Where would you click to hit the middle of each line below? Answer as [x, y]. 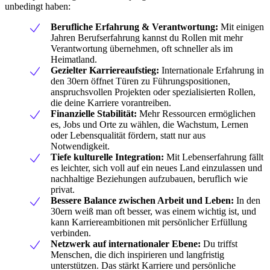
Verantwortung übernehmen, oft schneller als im [142, 48]
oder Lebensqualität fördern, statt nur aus [128, 135]
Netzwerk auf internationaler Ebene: [126, 243]
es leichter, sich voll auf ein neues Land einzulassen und [156, 168]
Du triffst [219, 243]
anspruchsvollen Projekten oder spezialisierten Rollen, [153, 92]
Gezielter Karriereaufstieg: [105, 70]
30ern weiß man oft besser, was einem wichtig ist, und [153, 211]
